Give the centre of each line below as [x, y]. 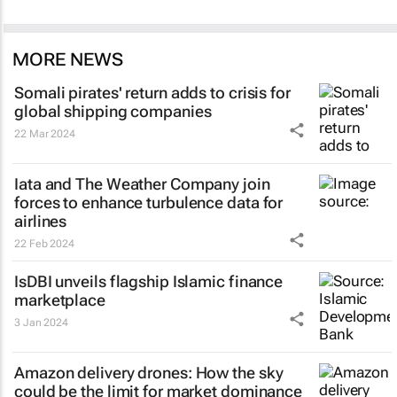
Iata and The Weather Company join [142, 183]
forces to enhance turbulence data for [149, 202]
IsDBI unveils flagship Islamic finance [149, 281]
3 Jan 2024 [41, 322]
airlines [41, 221]
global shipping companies [113, 111]
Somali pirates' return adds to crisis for [152, 92]
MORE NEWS [68, 59]
